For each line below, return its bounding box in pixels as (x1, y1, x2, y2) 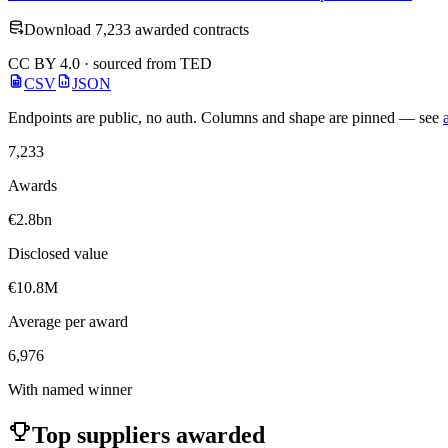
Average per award (8, 313, 128, 331)
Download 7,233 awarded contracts (24, 21, 249, 39)
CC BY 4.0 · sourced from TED (8, 55, 212, 73)
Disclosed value (8, 245, 108, 263)
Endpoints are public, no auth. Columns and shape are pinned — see (8, 109, 443, 127)
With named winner (8, 381, 132, 399)
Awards (8, 177, 57, 195)
